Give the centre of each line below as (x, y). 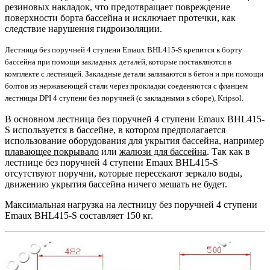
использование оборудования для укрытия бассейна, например (134, 140)
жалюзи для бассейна (163, 151)
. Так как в (228, 151)
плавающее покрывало (52, 151)
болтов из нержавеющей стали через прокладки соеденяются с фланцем (126, 86)
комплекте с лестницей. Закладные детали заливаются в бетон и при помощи (134, 74)
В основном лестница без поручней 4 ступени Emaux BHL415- (135, 119)
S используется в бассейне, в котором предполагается (115, 130)
